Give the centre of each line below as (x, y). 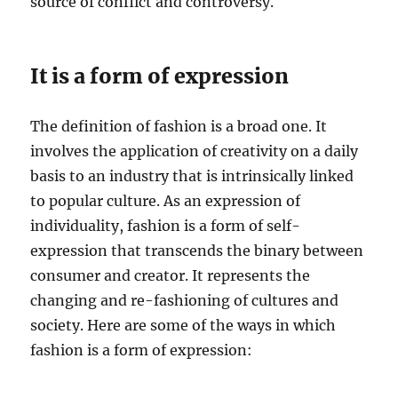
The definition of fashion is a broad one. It (179, 127)
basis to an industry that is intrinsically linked (192, 176)
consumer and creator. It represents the (171, 276)
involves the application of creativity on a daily (195, 151)
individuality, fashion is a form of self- (166, 226)
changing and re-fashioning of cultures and (185, 301)
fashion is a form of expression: (142, 350)
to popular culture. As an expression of (166, 201)
